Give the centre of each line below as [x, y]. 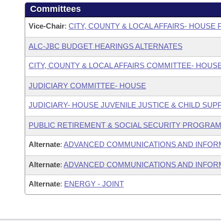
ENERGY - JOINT [94, 184]
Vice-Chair [47, 26]
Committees [55, 9]
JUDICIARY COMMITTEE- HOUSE [87, 86]
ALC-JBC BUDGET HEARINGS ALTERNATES [106, 46]
